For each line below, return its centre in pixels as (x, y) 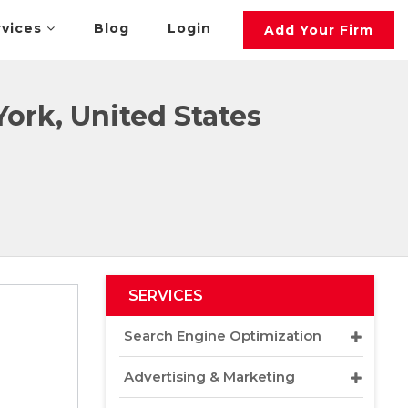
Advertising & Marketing (209, 377)
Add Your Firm (319, 30)
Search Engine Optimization (223, 336)
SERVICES (166, 296)
